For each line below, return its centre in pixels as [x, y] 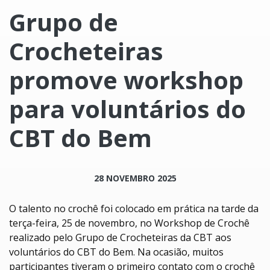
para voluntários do [127, 108]
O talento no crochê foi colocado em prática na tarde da [134, 208]
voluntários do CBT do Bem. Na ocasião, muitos [116, 252]
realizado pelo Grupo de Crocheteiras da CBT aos [120, 237]
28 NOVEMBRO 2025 [135, 178]
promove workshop [126, 80]
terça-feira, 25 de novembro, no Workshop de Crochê [129, 223]
